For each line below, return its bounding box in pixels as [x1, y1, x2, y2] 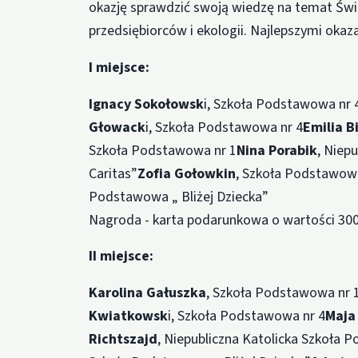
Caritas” [89, 163, 138, 184]
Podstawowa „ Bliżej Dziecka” [89, 186, 269, 207]
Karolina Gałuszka [89, 283, 207, 304]
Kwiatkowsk [89, 306, 169, 327]
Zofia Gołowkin [137, 163, 237, 184]
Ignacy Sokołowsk [89, 93, 205, 114]
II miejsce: [89, 246, 154, 267]
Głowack [89, 117, 146, 137]
